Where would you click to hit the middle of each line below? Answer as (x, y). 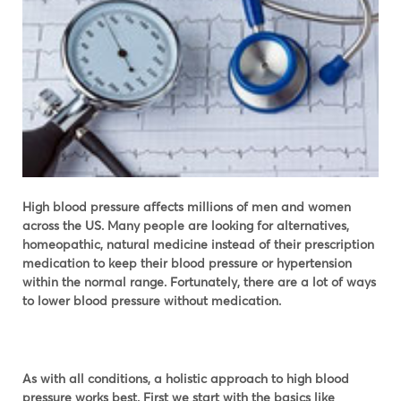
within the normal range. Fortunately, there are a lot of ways (199, 282)
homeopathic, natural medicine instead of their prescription (198, 244)
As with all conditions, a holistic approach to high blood (186, 379)
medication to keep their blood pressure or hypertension (187, 263)
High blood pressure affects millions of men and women (187, 207)
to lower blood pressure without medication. (152, 301)
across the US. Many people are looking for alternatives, (186, 226)
